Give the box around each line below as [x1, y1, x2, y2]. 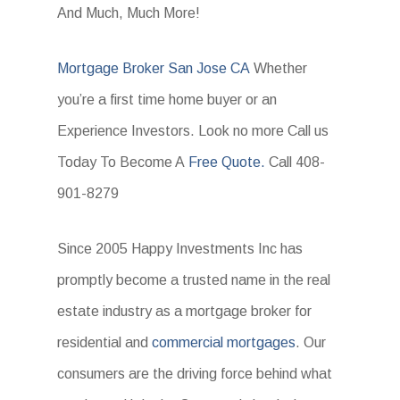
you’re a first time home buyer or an [57, 91, 278, 107]
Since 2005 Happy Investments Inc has [57, 240, 304, 256]
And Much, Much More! [57, 4, 201, 21]
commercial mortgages [152, 334, 296, 350]
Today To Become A [57, 154, 186, 170]
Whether [250, 60, 308, 76]
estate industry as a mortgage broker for [57, 303, 312, 319]
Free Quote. [185, 154, 266, 170]
